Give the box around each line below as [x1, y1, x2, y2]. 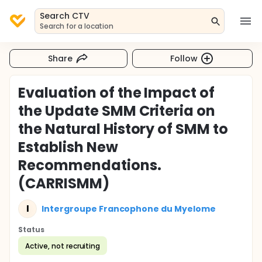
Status [18, 225, 44, 235]
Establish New [18, 137, 118, 157]
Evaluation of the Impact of [18, 83, 215, 102]
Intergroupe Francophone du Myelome [42, 202, 216, 215]
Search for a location [40, 21, 114, 31]
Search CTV [40, 10, 89, 22]
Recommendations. [18, 156, 161, 175]
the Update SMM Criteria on [18, 101, 216, 120]
